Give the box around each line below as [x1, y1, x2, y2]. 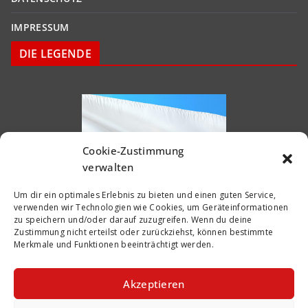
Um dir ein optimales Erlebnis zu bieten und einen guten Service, [14, 189, 276, 201]
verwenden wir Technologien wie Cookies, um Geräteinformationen [14, 201, 289, 213]
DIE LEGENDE [19, 46, 91, 62]
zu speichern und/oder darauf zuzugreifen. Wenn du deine [14, 214, 252, 225]
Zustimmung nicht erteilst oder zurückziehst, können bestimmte [14, 226, 274, 238]
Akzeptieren [123, 276, 185, 291]
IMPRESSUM [11, 21, 69, 34]
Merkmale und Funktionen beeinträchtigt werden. [14, 239, 214, 250]
